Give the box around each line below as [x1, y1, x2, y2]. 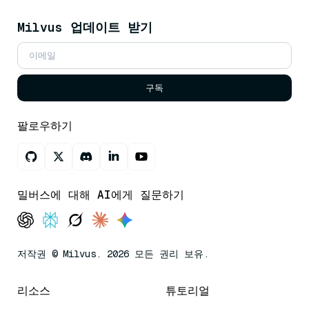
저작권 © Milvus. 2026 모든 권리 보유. [17, 248, 209, 261]
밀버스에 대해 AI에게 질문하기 [17, 188, 184, 203]
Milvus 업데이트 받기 [17, 19, 152, 36]
